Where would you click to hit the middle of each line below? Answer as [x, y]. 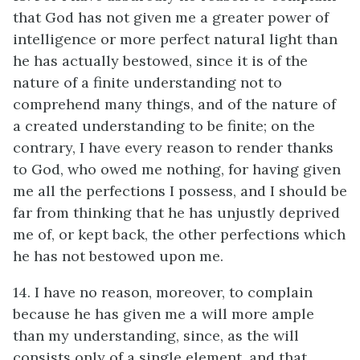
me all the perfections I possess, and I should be [180, 191]
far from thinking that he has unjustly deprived [176, 213]
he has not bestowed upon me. [118, 256]
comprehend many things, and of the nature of [174, 104]
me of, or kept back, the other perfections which [179, 234]
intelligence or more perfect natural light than [175, 39]
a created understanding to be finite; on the [164, 126]
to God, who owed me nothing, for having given [177, 169]
